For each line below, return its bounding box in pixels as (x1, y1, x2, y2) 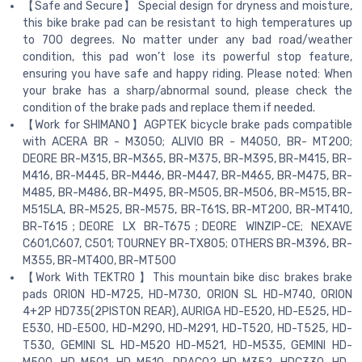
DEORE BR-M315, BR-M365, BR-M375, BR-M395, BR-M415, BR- (23, 152, 352, 166)
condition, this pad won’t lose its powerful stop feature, (23, 50, 352, 65)
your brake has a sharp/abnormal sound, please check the (23, 84, 352, 99)
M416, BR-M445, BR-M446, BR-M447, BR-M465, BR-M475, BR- (23, 169, 352, 183)
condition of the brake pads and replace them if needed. (23, 101, 315, 116)
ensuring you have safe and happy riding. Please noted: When (23, 67, 352, 82)
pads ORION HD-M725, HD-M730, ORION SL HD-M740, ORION (23, 288, 352, 302)
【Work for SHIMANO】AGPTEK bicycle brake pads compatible (23, 118, 352, 133)
